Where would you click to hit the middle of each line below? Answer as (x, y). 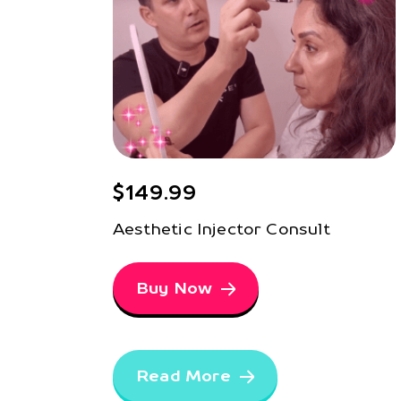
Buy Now (175, 288)
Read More (183, 376)
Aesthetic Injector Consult (222, 229)
